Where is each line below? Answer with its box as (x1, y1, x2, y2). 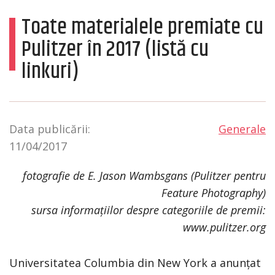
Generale (219, 121, 266, 136)
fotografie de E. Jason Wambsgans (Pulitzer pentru (23, 168, 266, 183)
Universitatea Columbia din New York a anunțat (9, 255, 261, 270)
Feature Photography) (161, 185, 266, 200)
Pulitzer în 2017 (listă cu (21, 32, 209, 66)
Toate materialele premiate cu (21, 10, 263, 44)
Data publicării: (9, 121, 90, 136)
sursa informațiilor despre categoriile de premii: (31, 202, 266, 217)
